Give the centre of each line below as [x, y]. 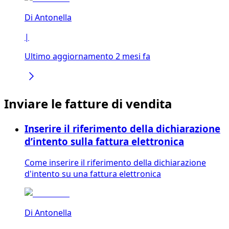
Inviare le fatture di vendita [88, 103]
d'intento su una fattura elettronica [93, 174]
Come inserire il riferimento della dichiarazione [115, 163]
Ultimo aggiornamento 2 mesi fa [87, 56]
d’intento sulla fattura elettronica [104, 141]
